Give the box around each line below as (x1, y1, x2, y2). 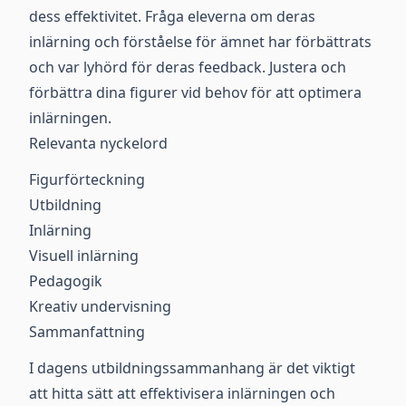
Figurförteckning (29, 169, 145, 189)
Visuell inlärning (29, 246, 139, 266)
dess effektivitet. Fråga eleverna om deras (29, 6, 315, 26)
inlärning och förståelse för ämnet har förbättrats (29, 32, 372, 52)
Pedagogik (29, 271, 102, 291)
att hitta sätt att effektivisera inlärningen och (29, 383, 335, 403)
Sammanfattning (29, 322, 145, 342)
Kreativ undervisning (29, 296, 171, 316)
